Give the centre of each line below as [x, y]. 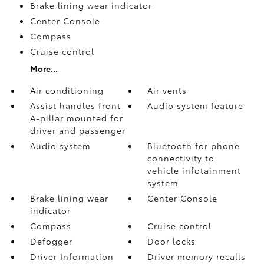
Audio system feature [196, 105]
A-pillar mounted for [76, 118]
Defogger [51, 241]
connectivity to [181, 158]
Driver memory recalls [197, 256]
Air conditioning [67, 90]
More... [44, 68]
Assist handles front [75, 105]
